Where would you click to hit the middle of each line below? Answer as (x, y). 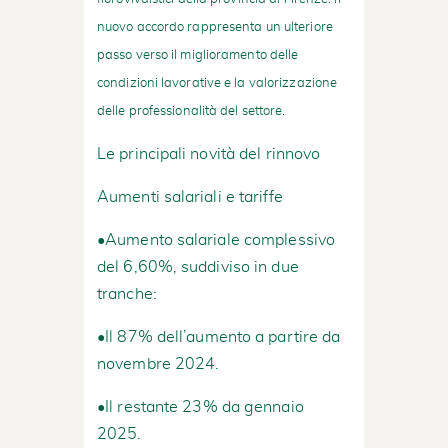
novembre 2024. (158, 363)
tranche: (127, 293)
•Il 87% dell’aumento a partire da (219, 336)
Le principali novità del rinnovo (209, 153)
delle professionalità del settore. (191, 111)
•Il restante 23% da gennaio (200, 406)
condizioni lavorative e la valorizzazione (217, 83)
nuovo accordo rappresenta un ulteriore (215, 27)
